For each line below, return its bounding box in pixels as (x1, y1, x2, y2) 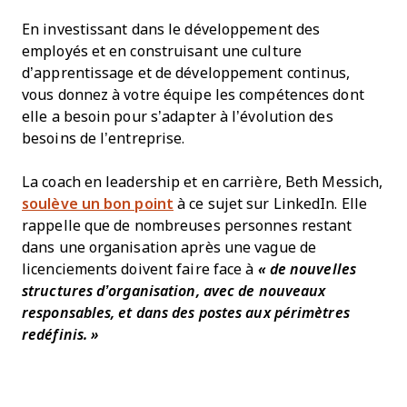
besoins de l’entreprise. (22, 131, 185, 146)
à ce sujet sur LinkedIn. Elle (174, 196, 367, 212)
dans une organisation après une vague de (22, 240, 317, 255)
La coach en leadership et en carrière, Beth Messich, (22, 174, 383, 190)
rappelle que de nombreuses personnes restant (22, 218, 352, 233)
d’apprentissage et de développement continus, (22, 65, 351, 81)
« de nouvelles (257, 262, 356, 277)
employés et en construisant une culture (22, 44, 302, 59)
